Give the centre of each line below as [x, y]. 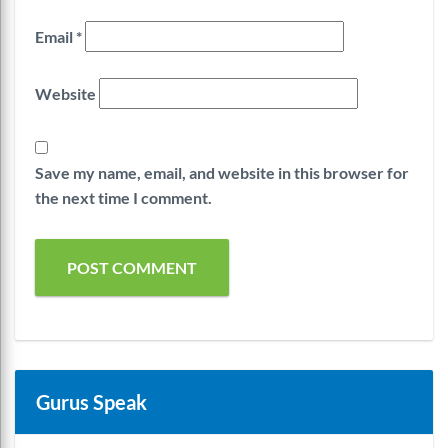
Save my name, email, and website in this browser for [222, 172]
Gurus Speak [91, 401]
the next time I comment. [123, 197]
